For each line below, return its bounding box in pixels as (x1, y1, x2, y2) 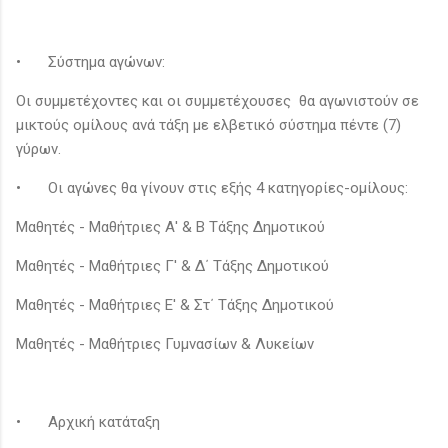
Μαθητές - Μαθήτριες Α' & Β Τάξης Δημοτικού (16, 217, 325, 236)
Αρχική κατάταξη (48, 412, 160, 431)
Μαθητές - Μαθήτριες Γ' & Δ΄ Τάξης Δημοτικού (16, 256, 329, 275)
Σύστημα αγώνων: (48, 52, 169, 71)
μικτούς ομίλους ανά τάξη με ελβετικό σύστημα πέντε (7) (16, 115, 401, 134)
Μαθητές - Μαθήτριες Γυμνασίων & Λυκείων (16, 334, 314, 353)
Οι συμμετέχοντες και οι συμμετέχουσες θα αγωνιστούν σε (16, 91, 419, 110)
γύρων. (16, 139, 65, 158)
